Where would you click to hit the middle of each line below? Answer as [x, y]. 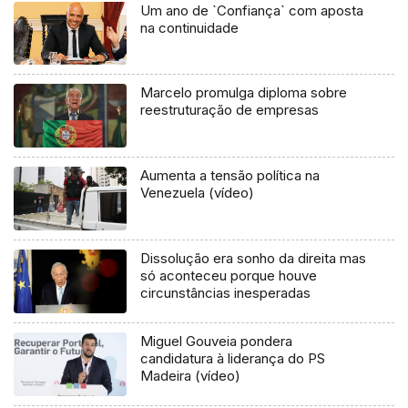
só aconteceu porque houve [229, 276]
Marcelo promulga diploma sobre [244, 93]
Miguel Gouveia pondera [217, 342]
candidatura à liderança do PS [233, 359]
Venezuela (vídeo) [198, 193]
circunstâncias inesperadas [226, 293]
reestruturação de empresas [230, 110]
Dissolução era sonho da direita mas [254, 259]
